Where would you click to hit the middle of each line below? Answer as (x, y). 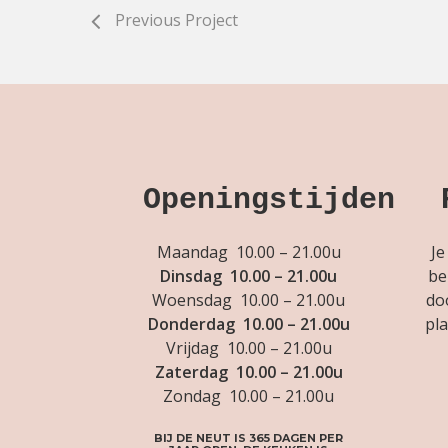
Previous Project (176, 19)
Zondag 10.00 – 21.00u (249, 395)
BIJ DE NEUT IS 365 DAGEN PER (249, 437)
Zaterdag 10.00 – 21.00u (248, 371)
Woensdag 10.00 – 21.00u (249, 299)
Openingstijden (268, 199)
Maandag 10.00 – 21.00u (248, 251)
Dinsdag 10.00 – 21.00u (249, 275)
